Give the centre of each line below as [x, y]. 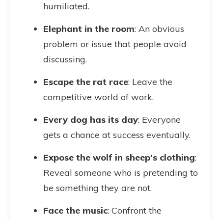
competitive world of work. [98, 97]
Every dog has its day [91, 120]
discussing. [65, 59]
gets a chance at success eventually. [117, 135]
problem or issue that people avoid [115, 44]
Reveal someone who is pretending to [121, 173]
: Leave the [150, 82]
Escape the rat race [86, 82]
